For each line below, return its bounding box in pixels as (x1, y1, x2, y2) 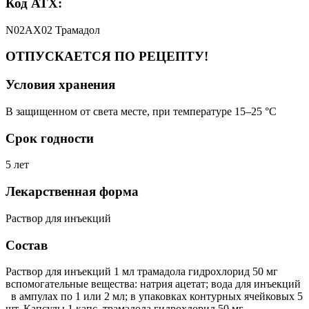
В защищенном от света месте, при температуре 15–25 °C (6, 105, 277, 117)
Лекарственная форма (6, 184, 139, 199)
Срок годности (6, 130, 94, 146)
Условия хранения (6, 77, 115, 92)
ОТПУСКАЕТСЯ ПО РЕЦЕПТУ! (6, 49, 208, 64)
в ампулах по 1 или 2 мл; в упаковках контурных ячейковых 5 (6, 290, 303, 303)
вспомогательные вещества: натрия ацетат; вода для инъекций (6, 278, 301, 290)
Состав (6, 237, 48, 252)
